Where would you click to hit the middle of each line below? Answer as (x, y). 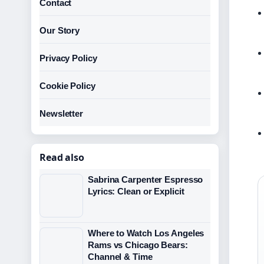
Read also (62, 157)
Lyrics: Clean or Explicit (136, 191)
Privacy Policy (68, 58)
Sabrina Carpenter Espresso (146, 179)
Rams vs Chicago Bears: (138, 245)
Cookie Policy (67, 86)
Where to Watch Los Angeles (146, 233)
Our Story (60, 30)
